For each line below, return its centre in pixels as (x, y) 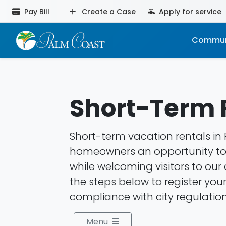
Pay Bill (36, 12)
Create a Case (108, 12)
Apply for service (189, 12)
